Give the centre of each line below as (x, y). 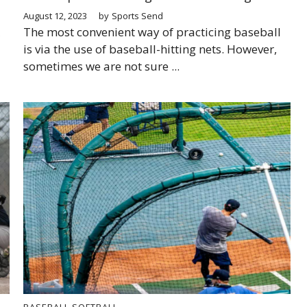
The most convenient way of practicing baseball (152, 32)
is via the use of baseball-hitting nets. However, (150, 49)
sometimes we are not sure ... (101, 66)
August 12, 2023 (55, 15)
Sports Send (137, 15)
